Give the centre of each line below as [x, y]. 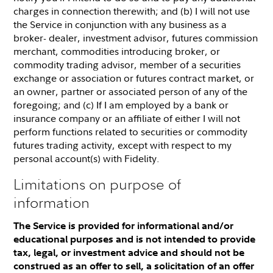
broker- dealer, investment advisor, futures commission [136, 37]
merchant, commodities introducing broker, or [117, 51]
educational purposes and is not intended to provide [135, 239]
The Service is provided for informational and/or [124, 225]
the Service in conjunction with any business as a [120, 24]
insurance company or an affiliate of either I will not [127, 118]
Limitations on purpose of [97, 184]
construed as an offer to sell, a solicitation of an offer [134, 265]
